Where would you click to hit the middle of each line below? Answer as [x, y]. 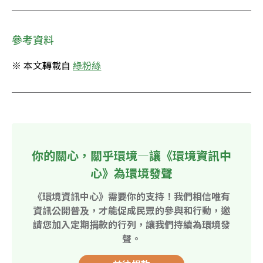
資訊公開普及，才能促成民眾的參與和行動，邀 [131, 210]
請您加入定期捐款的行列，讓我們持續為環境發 [131, 224]
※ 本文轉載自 [42, 65]
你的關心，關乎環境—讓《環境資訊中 [131, 155]
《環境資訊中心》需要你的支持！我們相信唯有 [131, 196]
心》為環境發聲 [131, 173]
